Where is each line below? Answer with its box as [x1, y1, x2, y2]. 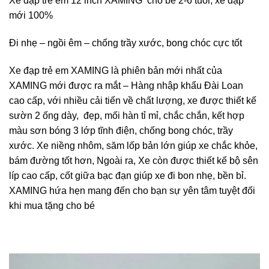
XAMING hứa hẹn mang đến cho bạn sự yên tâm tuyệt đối [9, 185, 255, 196]
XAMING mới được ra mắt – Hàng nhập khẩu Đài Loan [9, 80, 243, 91]
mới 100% [9, 10, 53, 21]
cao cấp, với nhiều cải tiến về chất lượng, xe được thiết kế [9, 95, 256, 106]
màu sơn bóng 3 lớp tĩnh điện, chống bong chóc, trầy [9, 125, 233, 136]
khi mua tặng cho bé [9, 200, 95, 211]
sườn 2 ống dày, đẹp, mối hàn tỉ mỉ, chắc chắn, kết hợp [9, 110, 244, 121]
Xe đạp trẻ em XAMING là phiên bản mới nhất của [9, 65, 222, 76]
